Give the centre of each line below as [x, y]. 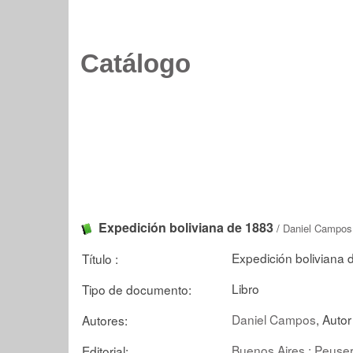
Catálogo [136, 64]
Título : [100, 258]
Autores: [105, 320]
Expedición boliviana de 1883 [186, 227]
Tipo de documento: [137, 289]
